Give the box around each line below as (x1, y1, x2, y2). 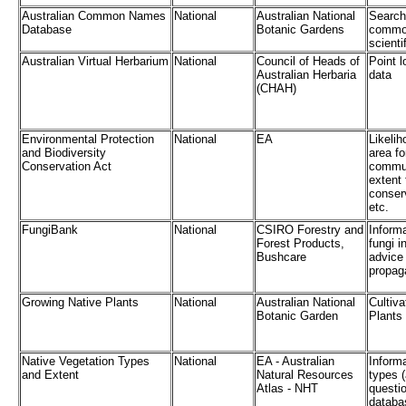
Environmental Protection (22, 132, 154, 147)
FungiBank (22, 223, 78, 237)
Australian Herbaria (256, 68, 356, 82)
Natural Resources (256, 368, 353, 382)
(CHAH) (256, 82, 296, 96)
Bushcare (256, 250, 306, 265)
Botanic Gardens (256, 23, 344, 37)
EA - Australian (256, 354, 334, 369)
